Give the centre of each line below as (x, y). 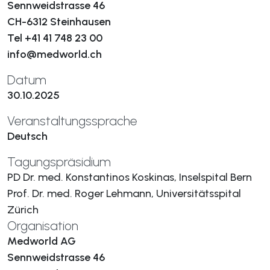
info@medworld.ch (55, 54)
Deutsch (27, 136)
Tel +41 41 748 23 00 (55, 38)
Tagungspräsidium (59, 162)
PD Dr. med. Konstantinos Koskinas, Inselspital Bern (130, 177)
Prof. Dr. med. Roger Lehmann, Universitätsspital (124, 193)
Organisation (43, 226)
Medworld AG (42, 241)
